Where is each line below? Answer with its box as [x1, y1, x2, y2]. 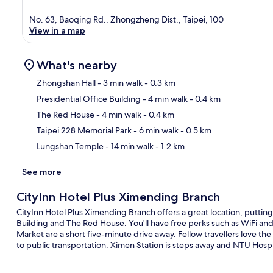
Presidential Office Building [37, 93, 141, 104]
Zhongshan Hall [37, 77, 96, 88]
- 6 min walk [132, 124, 179, 136]
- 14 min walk [104, 140, 154, 152]
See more [22, 166, 62, 177]
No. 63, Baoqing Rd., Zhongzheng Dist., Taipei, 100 [29, 13, 224, 25]
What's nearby [37, 57, 117, 73]
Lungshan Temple [37, 140, 104, 152]
